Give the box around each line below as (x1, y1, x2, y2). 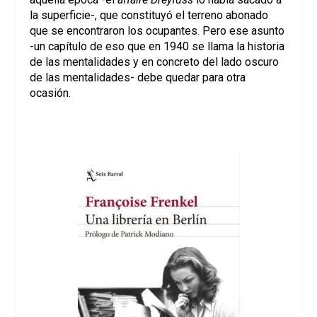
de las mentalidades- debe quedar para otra (30, 70, 246, 84)
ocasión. (30, 86, 71, 100)
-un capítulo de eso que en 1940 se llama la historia (30, 39, 285, 53)
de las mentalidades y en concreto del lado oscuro (30, 54, 279, 69)
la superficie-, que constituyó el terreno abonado (30, 8, 269, 22)
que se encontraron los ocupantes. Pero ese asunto (30, 23, 285, 38)
